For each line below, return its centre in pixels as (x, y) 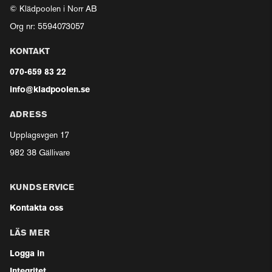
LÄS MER (30, 233)
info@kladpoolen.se (50, 90)
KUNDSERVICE (42, 188)
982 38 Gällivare (40, 153)
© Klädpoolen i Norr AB (53, 9)
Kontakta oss (36, 209)
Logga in (27, 254)
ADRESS (29, 115)
